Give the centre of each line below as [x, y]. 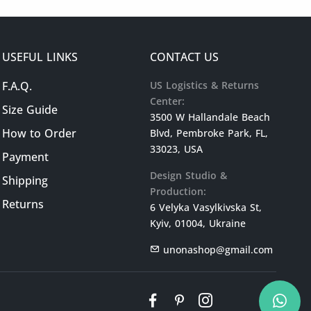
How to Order [40, 133]
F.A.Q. [17, 86]
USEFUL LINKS [40, 57]
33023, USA [176, 149]
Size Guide [30, 110]
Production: [178, 191]
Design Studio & [188, 175]
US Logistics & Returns [204, 85]
